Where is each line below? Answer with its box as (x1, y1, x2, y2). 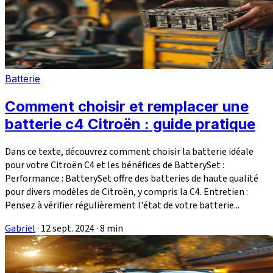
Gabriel (5, 222, 35, 236)
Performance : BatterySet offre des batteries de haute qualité (5, 172, 258, 186)
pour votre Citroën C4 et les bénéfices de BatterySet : (5, 158, 224, 172)
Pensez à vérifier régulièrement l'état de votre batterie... (5, 199, 239, 213)
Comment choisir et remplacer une (5, 97, 249, 116)
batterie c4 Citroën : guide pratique (5, 115, 255, 133)
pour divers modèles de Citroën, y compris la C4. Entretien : (5, 185, 248, 199)
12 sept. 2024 (41, 222, 94, 236)
